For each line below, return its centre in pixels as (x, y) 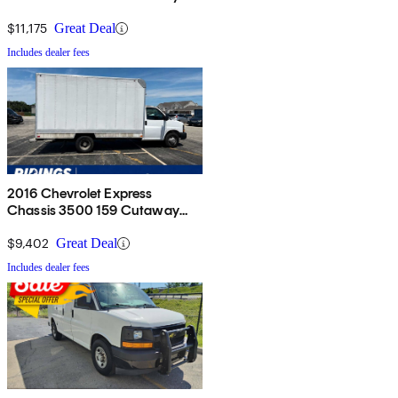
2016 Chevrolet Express (80, 194)
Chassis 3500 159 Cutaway (93, 211)
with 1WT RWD (54, 227)
